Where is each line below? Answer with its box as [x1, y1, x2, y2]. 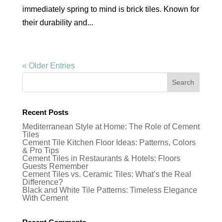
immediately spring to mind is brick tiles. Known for [22, 5, 199, 13]
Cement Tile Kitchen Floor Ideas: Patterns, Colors [22, 138, 196, 147]
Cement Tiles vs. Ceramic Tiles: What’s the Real [22, 170, 191, 178]
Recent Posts [22, 108, 68, 116]
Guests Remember [22, 162, 88, 170]
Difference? [22, 178, 63, 186]
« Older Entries [22, 61, 75, 70]
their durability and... [22, 18, 93, 27]
